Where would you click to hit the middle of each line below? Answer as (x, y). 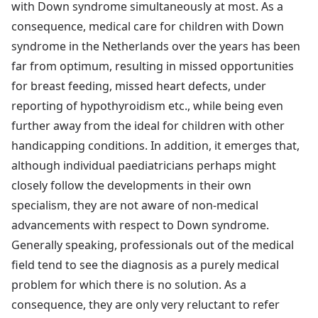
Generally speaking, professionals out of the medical (153, 245)
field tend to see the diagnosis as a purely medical (145, 264)
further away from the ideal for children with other (148, 125)
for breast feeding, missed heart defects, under (139, 86)
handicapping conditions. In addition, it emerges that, (155, 145)
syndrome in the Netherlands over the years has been (156, 46)
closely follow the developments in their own (131, 185)
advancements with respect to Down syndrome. (140, 225)
